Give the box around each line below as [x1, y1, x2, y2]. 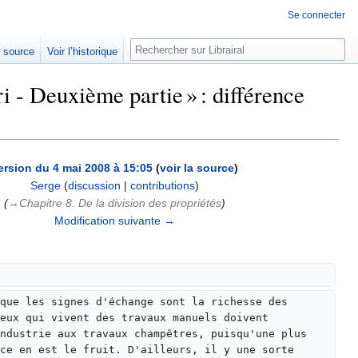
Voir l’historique [47, 46, 118, 58]
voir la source [160, 161, 234, 175]
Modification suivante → [54, 214, 175, 228]
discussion [68, 179, 121, 193]
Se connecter [288, 10, 345, 21]
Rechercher [129, 38, 217, 56]
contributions [130, 179, 195, 193]
